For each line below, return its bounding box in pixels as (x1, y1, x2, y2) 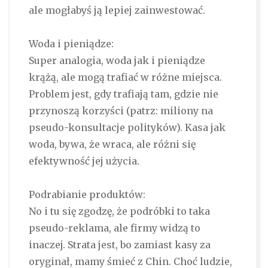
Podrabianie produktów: (28, 188, 145, 201)
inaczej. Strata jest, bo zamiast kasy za (28, 239, 211, 251)
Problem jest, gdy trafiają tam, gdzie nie (28, 88, 218, 100)
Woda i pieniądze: (28, 38, 114, 50)
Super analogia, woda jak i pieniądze (28, 54, 205, 67)
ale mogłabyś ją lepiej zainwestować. (28, 4, 205, 17)
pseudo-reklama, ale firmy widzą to (28, 222, 200, 234)
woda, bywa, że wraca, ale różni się (28, 138, 196, 151)
